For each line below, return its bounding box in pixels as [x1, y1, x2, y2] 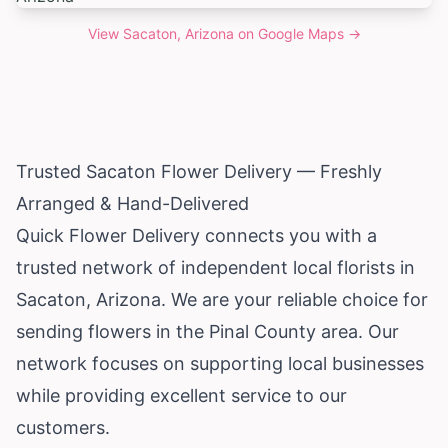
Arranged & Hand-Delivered [16, 192, 249, 214]
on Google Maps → [233, 24, 361, 42]
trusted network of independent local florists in [16, 256, 415, 278]
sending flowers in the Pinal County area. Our [16, 320, 399, 342]
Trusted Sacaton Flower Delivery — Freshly [16, 160, 382, 182]
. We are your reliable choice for [161, 288, 428, 310]
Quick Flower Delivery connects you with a [16, 224, 377, 246]
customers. [16, 416, 110, 438]
